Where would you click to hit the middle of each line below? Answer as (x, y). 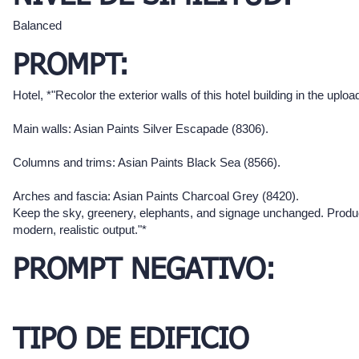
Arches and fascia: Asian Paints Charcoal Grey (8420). (156, 196)
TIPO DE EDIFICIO (131, 341)
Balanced (37, 26)
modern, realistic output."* (80, 230)
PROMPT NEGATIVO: (144, 271)
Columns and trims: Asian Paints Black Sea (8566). (147, 163)
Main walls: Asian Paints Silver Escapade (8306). (141, 129)
